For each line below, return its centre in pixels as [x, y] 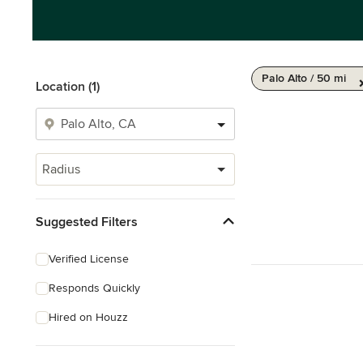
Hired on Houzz [88, 317]
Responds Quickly [94, 288]
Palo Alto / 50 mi [304, 78]
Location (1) [68, 87]
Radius [61, 169]
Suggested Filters [87, 222]
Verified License [89, 259]
